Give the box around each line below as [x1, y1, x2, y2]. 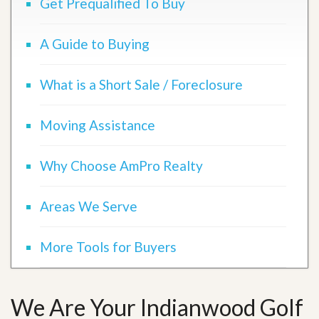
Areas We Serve [40, 198, 137, 214]
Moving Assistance [40, 117, 155, 133]
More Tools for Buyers [40, 239, 177, 255]
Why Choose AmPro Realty [40, 157, 203, 174]
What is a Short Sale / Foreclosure [40, 76, 243, 93]
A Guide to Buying [40, 36, 150, 52]
